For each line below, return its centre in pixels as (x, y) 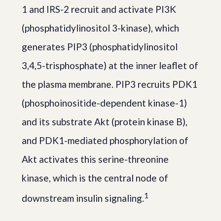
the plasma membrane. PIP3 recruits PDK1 (110, 84)
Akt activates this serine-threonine (95, 159)
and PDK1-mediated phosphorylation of (105, 140)
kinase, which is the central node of (95, 178)
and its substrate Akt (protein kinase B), (105, 121)
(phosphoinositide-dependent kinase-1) (104, 103)
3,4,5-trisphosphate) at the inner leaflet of (110, 65)
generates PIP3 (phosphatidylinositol (100, 46)
